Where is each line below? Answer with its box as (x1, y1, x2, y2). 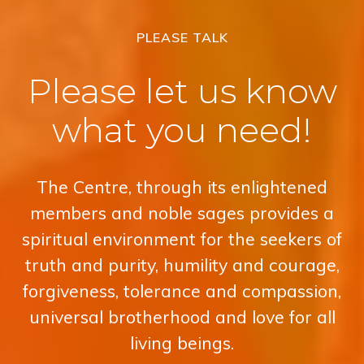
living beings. (130, 331, 234, 354)
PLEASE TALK (136, 29, 228, 46)
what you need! (52, 109, 312, 152)
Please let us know (27, 70, 337, 113)
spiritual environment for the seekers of (22, 227, 342, 250)
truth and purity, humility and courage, (24, 253, 340, 276)
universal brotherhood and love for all (28, 305, 336, 328)
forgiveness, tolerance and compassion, (23, 279, 341, 302)
